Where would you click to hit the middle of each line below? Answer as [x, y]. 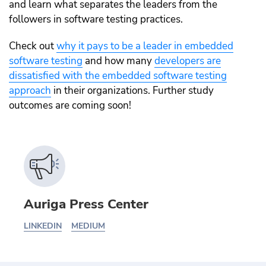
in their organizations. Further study [132, 91]
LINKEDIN [43, 226]
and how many [118, 61]
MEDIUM [88, 226]
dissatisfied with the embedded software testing [118, 76]
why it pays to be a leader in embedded [145, 46]
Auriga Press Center [86, 205]
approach [30, 91]
